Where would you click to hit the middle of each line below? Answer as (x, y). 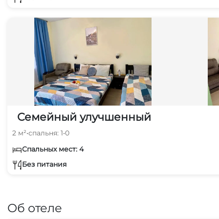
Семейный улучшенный (84, 117)
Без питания (44, 164)
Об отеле (35, 208)
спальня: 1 (46, 133)
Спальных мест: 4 (53, 149)
